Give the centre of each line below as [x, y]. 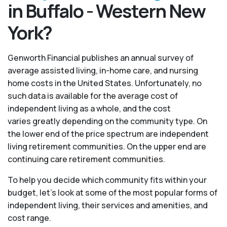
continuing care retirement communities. [86, 159]
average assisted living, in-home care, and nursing [103, 70]
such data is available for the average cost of [93, 96]
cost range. [29, 218]
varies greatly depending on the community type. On [107, 121]
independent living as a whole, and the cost [89, 108]
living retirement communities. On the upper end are [107, 146]
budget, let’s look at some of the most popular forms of [112, 193]
